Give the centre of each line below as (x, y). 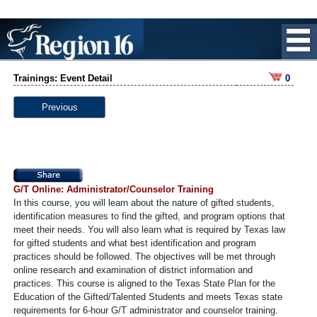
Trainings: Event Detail (63, 78)
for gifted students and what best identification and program (135, 243)
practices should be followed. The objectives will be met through (144, 256)
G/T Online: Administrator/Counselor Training (114, 189)
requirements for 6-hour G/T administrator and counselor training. (146, 310)
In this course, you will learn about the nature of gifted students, (144, 202)
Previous (59, 107)
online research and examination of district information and (133, 270)
